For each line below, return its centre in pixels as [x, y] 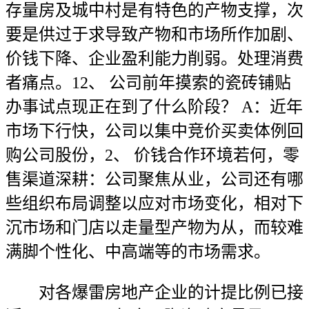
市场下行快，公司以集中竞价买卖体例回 [154, 131]
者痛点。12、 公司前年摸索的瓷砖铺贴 [148, 83]
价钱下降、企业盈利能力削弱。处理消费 [154, 59]
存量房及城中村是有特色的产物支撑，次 [154, 10]
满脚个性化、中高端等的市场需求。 [138, 252]
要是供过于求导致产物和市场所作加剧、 [154, 34]
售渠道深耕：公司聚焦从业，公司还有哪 [154, 179]
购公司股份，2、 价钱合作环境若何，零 [152, 155]
